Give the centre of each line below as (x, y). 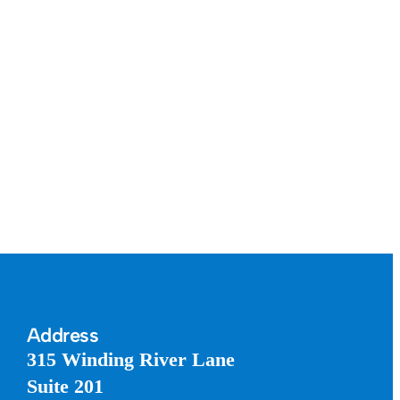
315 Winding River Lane (130, 360)
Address (62, 336)
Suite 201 (65, 387)
